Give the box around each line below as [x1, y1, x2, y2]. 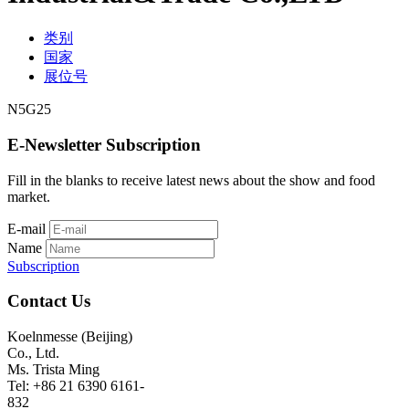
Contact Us [7, 291, 90, 311]
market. [7, 188, 50, 204]
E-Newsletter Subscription [7, 134, 201, 154]
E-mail [7, 220, 46, 236]
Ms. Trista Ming [7, 361, 100, 377]
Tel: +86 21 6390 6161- [7, 377, 144, 393]
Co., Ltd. [7, 344, 59, 361]
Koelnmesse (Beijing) [7, 328, 132, 344]
